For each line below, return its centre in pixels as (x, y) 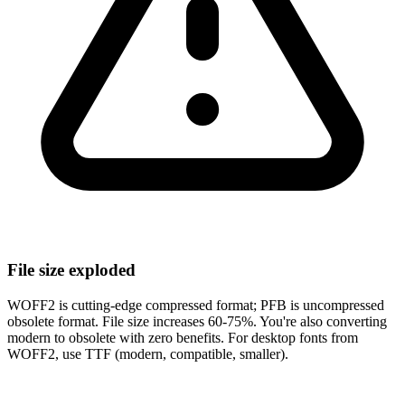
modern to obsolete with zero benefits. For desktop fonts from (183, 337)
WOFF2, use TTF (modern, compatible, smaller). (148, 353)
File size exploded (71, 270)
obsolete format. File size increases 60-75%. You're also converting (197, 321)
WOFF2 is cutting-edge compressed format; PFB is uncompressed (196, 305)
